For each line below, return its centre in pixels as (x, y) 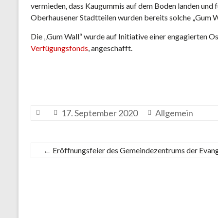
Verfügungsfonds (59, 48)
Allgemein (174, 113)
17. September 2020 (100, 113)
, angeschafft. (110, 48)
